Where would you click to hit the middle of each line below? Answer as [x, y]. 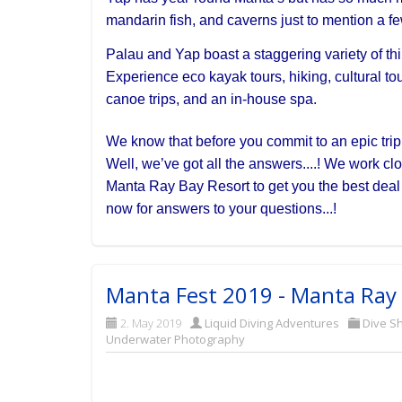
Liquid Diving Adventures [272, 323]
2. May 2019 [151, 323]
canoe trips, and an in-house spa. [213, 99]
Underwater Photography [175, 339]
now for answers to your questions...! [223, 208]
